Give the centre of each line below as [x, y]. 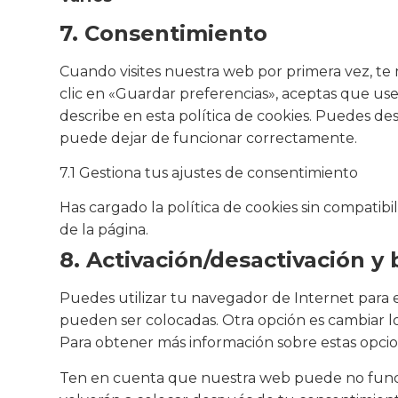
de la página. [104, 230]
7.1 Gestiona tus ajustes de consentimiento [209, 173]
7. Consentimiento [164, 33]
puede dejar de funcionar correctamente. [209, 138]
